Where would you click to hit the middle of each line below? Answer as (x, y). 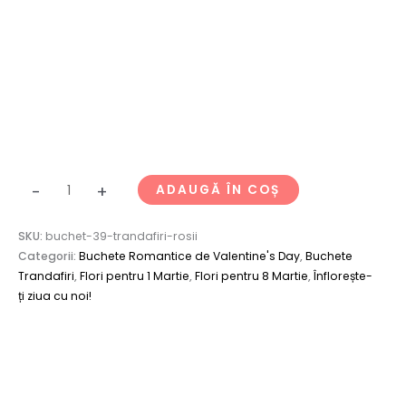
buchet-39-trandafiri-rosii (121, 236)
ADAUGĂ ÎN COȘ (218, 190)
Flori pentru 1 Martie (135, 275)
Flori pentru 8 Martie (251, 275)
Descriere (48, 373)
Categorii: (48, 256)
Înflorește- (343, 275)
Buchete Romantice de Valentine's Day (189, 256)
